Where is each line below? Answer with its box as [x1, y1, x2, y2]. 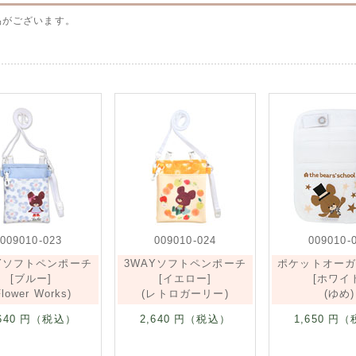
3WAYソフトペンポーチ [124, 257, 246, 269]
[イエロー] [158, 273, 212, 284]
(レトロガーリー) [141, 288, 229, 300]
